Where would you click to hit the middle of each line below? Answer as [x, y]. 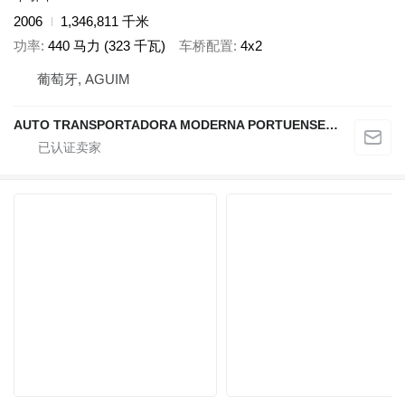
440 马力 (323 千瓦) [107, 45]
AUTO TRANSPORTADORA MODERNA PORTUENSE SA [332, 125]
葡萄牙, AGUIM [84, 80]
